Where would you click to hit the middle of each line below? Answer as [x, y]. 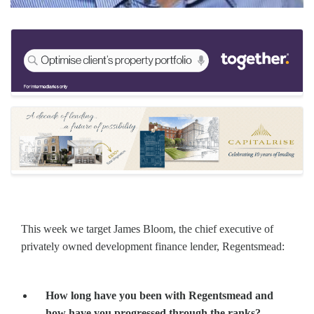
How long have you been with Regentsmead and [159, 295]
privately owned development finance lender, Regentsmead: [153, 246]
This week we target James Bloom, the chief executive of [147, 228]
